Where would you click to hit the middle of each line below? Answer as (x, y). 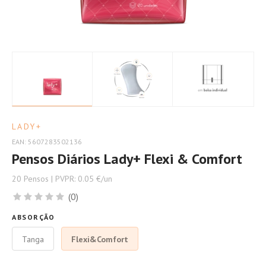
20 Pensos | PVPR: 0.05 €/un (62, 179)
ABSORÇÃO (34, 217)
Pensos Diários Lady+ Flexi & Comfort (127, 159)
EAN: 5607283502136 (47, 142)
